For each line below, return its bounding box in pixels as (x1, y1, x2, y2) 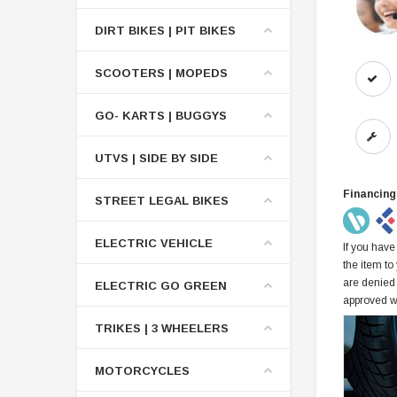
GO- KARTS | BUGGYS (95, 108, 227, 122)
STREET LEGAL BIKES (95, 193, 229, 207)
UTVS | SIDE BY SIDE (95, 151, 218, 165)
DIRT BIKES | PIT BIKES (95, 23, 236, 37)
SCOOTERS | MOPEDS (95, 66, 228, 80)
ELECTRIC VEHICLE (95, 236, 213, 250)
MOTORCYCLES (95, 363, 190, 378)
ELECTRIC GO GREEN (95, 278, 227, 292)
